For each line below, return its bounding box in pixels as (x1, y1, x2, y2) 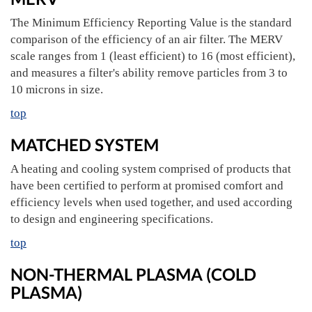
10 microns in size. (10, 83, 103, 96)
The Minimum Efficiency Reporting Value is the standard (10, 16, 292, 29)
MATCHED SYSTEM (10, 134, 159, 155)
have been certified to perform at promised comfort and (10, 179, 283, 192)
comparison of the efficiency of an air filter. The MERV (10, 33, 283, 46)
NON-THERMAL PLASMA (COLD (10, 264, 256, 284)
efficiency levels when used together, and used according (10, 196, 292, 209)
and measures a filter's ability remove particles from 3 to (10, 66, 288, 79)
